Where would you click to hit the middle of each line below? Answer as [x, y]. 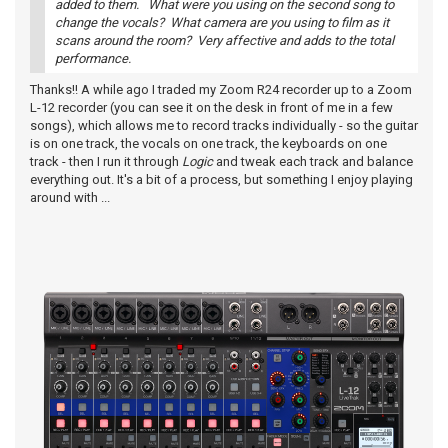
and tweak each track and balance [313, 161]
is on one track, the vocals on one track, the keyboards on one [208, 143]
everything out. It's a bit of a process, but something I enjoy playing [221, 179]
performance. [93, 58]
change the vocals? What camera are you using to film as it [222, 22]
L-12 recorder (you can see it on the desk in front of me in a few [211, 107]
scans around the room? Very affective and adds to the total [224, 40]
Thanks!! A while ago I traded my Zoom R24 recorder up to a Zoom [221, 89]
